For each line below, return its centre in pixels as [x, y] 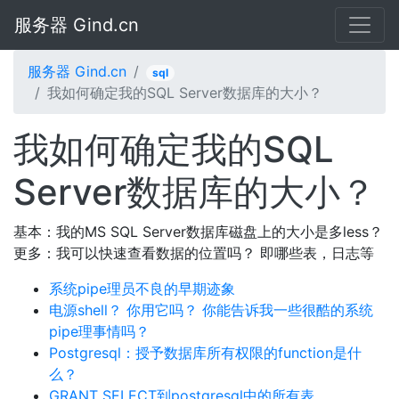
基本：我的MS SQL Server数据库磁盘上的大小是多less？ [198, 232]
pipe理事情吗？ [99, 331]
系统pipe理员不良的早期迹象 [142, 289]
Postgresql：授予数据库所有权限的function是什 [205, 353]
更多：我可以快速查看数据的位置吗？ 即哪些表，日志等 [194, 253]
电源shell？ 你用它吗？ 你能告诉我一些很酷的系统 [211, 310]
